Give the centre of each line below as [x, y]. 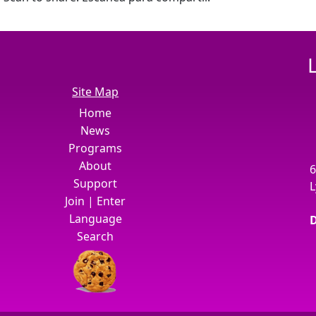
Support [96, 183]
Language [95, 219]
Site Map [96, 92]
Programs [96, 148]
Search [96, 236]
